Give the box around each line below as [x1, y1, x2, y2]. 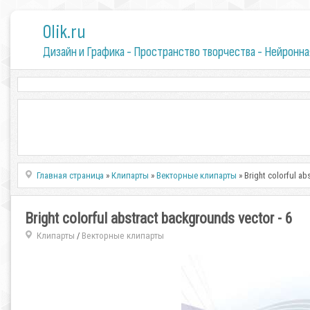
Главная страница [37, 170, 104, 181]
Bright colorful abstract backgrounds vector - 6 [25, 210, 293, 227]
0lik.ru [42, 21, 86, 44]
